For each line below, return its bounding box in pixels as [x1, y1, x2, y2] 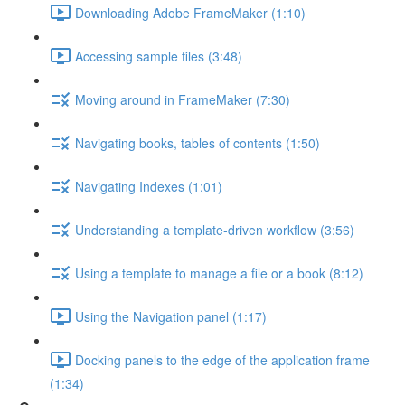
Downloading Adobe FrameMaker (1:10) [75, 3, 306, 22]
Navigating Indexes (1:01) [75, 176, 222, 195]
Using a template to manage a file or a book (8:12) [75, 263, 363, 282]
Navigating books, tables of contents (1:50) [75, 133, 320, 152]
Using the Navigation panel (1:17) [75, 306, 267, 325]
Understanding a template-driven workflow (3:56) [75, 220, 354, 239]
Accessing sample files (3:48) [75, 46, 242, 65]
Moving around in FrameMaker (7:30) [75, 89, 290, 108]
